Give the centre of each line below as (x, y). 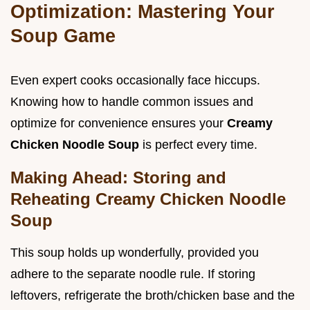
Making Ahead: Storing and (118, 177)
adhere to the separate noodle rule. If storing (133, 274)
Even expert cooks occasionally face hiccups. (135, 80)
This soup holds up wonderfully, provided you (135, 252)
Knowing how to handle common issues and (132, 101)
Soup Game (63, 35)
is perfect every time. (200, 144)
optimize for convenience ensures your (119, 123)
